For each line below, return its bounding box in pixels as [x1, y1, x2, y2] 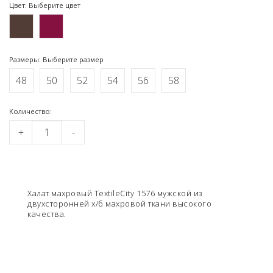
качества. [27, 208, 66, 219]
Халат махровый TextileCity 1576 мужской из [27, 187, 203, 199]
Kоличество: [9, 106, 52, 116]
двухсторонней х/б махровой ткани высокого [27, 197, 212, 209]
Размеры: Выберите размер [9, 54, 104, 64]
